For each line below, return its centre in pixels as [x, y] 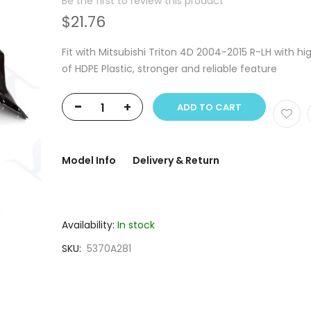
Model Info [89, 160]
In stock [136, 225]
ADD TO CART [209, 107]
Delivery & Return [176, 160]
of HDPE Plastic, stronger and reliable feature [169, 69]
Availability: [88, 225]
